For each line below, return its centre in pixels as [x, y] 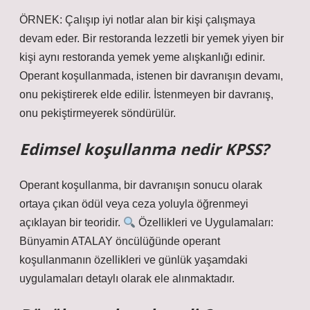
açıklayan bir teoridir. [71, 222]
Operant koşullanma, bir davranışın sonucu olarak [141, 185]
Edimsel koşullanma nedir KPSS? [144, 149]
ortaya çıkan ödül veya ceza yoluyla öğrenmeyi [134, 204]
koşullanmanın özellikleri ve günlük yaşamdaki [134, 260]
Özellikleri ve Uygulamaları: [205, 222]
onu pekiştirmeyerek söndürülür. [98, 113]
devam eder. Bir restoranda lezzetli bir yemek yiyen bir [152, 38]
